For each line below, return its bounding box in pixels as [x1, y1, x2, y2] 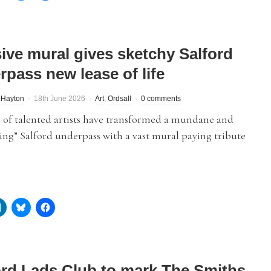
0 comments [141, 94, 181, 103]
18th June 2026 [34, 94, 85, 103]
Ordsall [108, 94, 131, 103]
